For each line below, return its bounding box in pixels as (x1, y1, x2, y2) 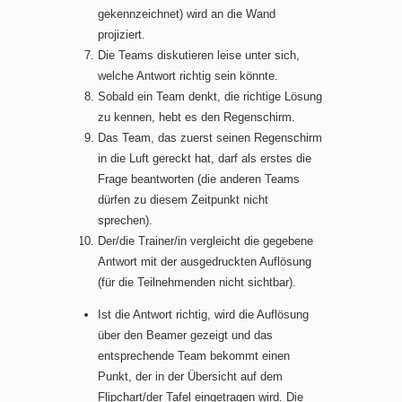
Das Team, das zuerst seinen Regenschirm (98, 130, 322, 144)
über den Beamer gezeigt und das (98, 328, 273, 342)
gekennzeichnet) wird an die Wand (98, 6, 275, 21)
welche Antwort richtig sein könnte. (98, 68, 278, 83)
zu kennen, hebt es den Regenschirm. (98, 109, 295, 124)
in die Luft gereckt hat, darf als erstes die (98, 151, 311, 165)
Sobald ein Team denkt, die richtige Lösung (98, 89, 322, 103)
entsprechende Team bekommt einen (98, 348, 290, 363)
